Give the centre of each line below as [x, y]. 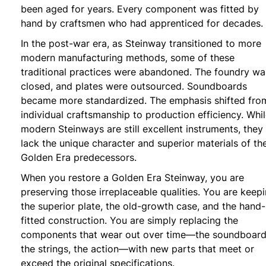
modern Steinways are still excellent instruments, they [142, 129]
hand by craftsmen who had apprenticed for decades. [142, 23]
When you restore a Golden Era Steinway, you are [132, 178]
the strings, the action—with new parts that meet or [137, 249]
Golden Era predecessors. [79, 158]
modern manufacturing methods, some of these [128, 58]
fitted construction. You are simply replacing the [129, 221]
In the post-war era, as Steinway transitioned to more [141, 44]
